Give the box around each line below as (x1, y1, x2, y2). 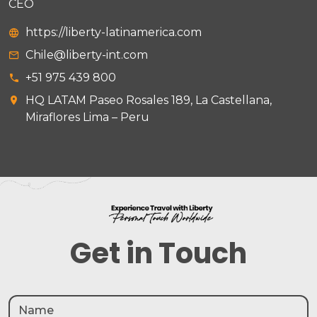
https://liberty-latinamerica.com (25, 25, 202, 39)
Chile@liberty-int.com (25, 47, 148, 62)
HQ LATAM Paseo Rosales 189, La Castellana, (25, 93, 272, 107)
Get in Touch (70, 233, 247, 273)
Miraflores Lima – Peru (25, 110, 149, 124)
